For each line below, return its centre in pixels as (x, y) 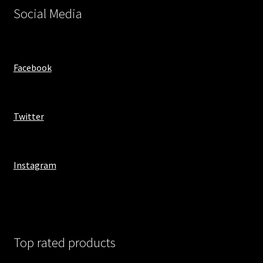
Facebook (32, 67)
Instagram (35, 165)
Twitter (28, 116)
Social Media (48, 13)
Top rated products (64, 243)
